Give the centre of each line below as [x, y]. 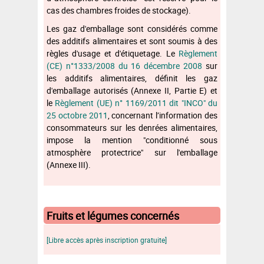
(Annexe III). [69, 164]
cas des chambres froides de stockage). [120, 10]
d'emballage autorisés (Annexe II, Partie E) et [132, 90]
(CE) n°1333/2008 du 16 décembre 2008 [126, 65]
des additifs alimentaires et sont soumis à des [132, 41]
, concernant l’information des [163, 115]
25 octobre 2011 [77, 115]
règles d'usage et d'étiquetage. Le [113, 53]
